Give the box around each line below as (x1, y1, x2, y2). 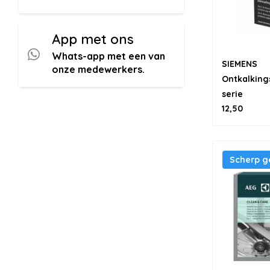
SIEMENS (222, 58, 257, 69)
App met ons (52, 31, 134, 48)
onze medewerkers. (52, 63, 145, 76)
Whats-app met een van (52, 50, 165, 63)
